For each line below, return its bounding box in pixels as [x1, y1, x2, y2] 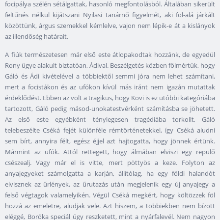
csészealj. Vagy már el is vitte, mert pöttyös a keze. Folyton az [5, 158, 215, 167]
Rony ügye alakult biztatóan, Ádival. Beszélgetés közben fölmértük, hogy [5, 61, 215, 70]
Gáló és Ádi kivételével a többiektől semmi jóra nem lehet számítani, [5, 72, 215, 81]
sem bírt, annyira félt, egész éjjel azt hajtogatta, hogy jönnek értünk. [5, 137, 215, 146]
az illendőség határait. [5, 32, 68, 41]
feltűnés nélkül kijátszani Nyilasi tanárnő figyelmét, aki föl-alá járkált [5, 10, 215, 20]
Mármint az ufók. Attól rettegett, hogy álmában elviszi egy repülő [5, 147, 215, 157]
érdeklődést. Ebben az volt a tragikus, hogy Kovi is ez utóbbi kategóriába [5, 93, 215, 103]
